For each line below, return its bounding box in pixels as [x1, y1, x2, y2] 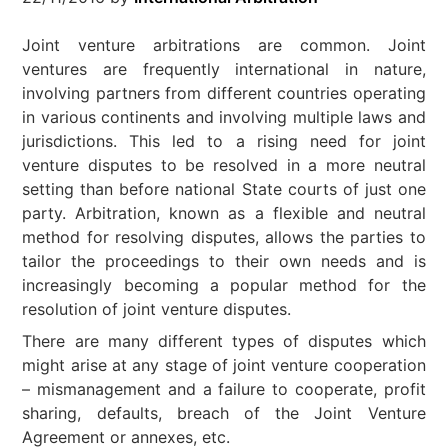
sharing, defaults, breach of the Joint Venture [22, 403, 426, 423]
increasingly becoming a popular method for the [22, 275, 426, 295]
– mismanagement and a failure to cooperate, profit [22, 379, 426, 399]
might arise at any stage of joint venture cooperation [22, 355, 426, 375]
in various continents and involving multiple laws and [22, 107, 426, 127]
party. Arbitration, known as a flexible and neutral [22, 203, 426, 223]
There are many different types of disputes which [22, 331, 426, 351]
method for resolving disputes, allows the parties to [22, 227, 426, 247]
